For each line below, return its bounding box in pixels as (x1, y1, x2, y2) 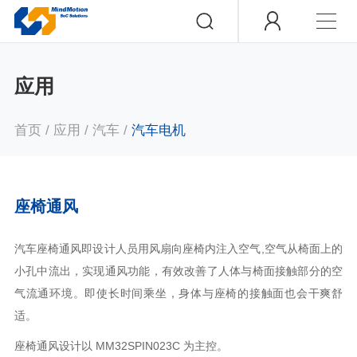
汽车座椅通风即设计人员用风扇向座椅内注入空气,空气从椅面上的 (14, 241, 343, 255)
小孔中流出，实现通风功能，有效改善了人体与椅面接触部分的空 (14, 264, 343, 277)
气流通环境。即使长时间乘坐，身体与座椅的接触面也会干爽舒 (14, 286, 343, 300)
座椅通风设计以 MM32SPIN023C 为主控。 (14, 339, 228, 352)
